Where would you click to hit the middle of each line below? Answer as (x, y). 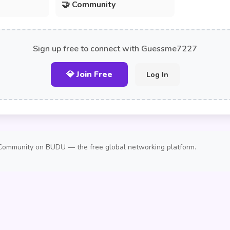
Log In (157, 74)
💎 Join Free (89, 74)
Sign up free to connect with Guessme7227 (115, 49)
